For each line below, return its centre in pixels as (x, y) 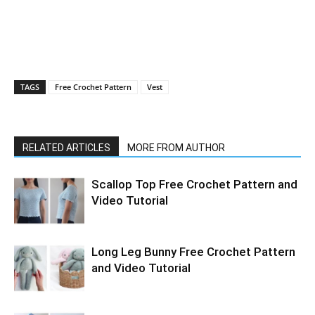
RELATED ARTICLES (66, 148)
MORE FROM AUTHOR (176, 148)
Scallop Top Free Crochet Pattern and (194, 184)
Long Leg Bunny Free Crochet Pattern (193, 252)
